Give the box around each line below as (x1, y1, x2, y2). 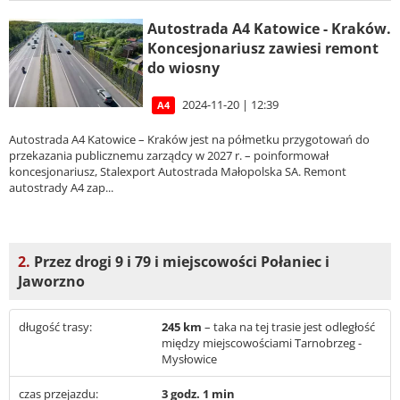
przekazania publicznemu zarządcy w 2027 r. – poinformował (9, 146, 329, 163)
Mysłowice (162, 351, 217, 368)
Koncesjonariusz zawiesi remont (147, 38, 379, 59)
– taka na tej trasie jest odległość (204, 319, 375, 336)
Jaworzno (18, 271, 85, 292)
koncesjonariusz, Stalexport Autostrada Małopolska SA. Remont (9, 162, 346, 179)
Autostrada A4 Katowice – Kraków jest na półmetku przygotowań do (9, 130, 370, 147)
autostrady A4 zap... (9, 179, 113, 196)
